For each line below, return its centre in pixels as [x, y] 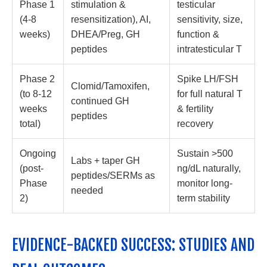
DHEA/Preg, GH [105, 34]
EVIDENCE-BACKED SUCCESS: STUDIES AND [133, 245]
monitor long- [205, 183]
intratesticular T [209, 49]
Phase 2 [37, 79]
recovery [195, 123]
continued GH [100, 101]
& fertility [195, 108]
